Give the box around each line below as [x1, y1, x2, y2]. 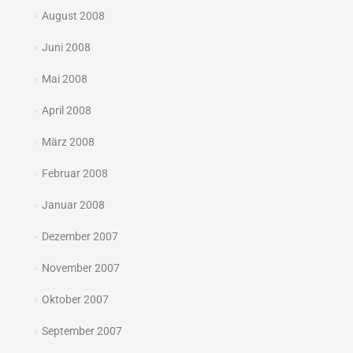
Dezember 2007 [41, 230, 118, 243]
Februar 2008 [41, 167, 108, 180]
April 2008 [41, 104, 91, 117]
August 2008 [41, 9, 105, 23]
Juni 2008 [41, 41, 91, 54]
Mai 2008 [41, 72, 87, 86]
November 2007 [41, 262, 120, 275]
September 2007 [41, 325, 122, 338]
